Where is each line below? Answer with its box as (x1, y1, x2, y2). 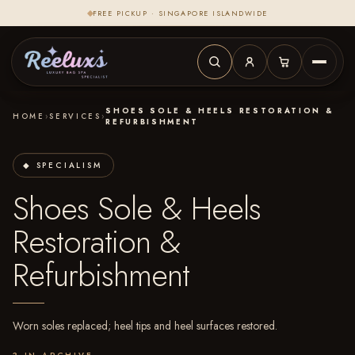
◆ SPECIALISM (23, 159, 102, 171)
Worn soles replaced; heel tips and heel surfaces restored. (13, 318, 277, 334)
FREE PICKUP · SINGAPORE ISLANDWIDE (92, 8, 268, 18)
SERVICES (49, 111, 101, 122)
